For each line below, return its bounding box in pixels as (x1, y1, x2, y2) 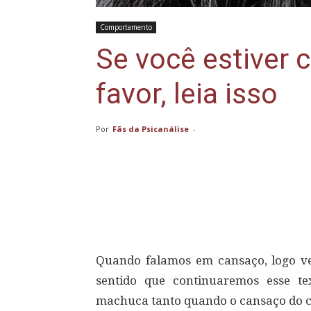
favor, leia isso (96, 77, 278, 111)
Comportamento (100, 22, 152, 33)
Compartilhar (131, 199, 185, 210)
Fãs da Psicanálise (112, 124, 189, 135)
